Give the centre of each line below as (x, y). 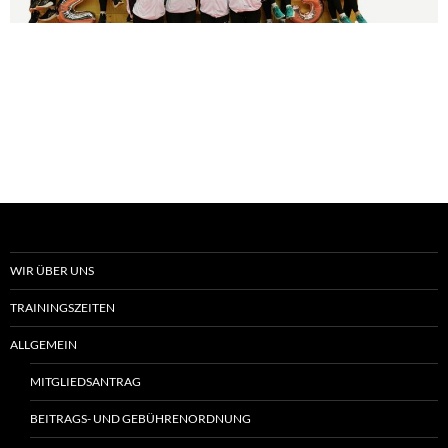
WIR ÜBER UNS (52, 270)
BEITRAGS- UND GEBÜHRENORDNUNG (140, 418)
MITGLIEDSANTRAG (85, 381)
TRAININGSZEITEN (62, 307)
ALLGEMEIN (43, 344)
